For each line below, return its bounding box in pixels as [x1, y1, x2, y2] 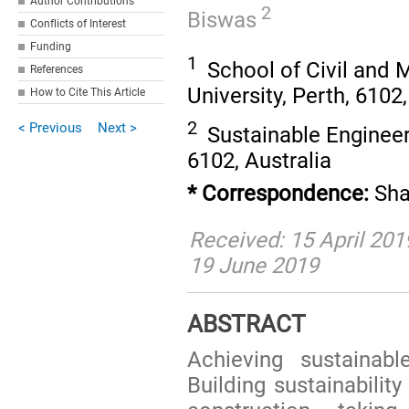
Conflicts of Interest [30, 17, 127, 30]
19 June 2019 [189, 252, 320, 278]
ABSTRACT [187, 309, 307, 338]
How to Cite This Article [30, 86, 146, 99]
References [30, 63, 84, 76]
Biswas [187, 6, 257, 33]
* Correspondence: [187, 180, 370, 206]
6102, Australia [187, 147, 332, 173]
